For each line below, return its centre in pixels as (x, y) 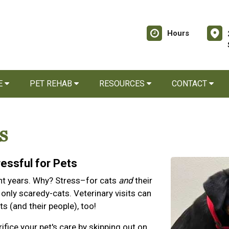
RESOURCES (123, 84)
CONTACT (190, 84)
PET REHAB (52, 84)
